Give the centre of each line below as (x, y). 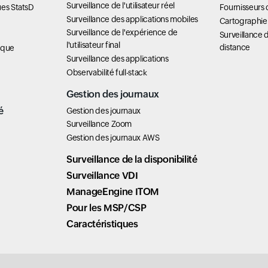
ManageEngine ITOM (113, 191)
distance (234, 47)
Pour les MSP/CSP (106, 208)
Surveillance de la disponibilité (132, 159)
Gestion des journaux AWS (113, 137)
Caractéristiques (102, 224)
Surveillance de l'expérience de (122, 33)
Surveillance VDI (102, 175)
